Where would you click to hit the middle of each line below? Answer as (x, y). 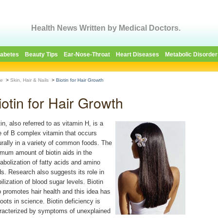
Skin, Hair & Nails (29, 80)
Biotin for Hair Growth (80, 80)
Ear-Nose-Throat (87, 54)
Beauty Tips (41, 54)
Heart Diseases (137, 54)
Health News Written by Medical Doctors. (106, 28)
